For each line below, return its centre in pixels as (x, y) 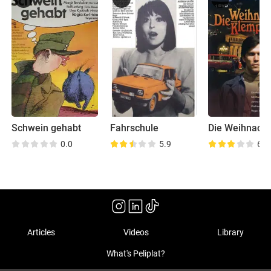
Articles (41, 233)
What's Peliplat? (135, 254)
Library (230, 233)
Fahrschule (134, 128)
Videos (136, 233)
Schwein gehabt (47, 128)
